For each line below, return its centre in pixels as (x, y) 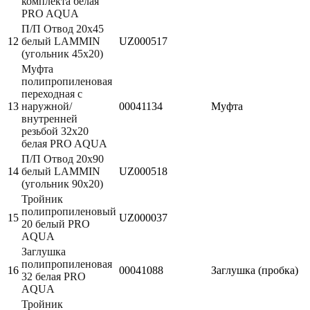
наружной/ (47, 106)
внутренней (49, 118)
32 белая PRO (54, 276)
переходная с (52, 93)
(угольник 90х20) (62, 183)
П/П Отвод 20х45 (63, 28)
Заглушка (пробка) (255, 270)
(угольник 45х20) (62, 53)
